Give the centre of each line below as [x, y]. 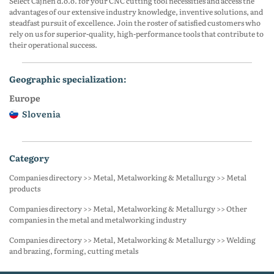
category [32, 158]
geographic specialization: [71, 79]
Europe [25, 98]
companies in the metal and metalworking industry [98, 220]
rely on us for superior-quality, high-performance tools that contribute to [136, 34]
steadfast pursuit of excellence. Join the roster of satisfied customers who [135, 23]
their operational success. [53, 45]
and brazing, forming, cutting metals [74, 251]
